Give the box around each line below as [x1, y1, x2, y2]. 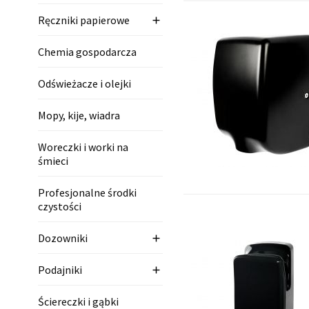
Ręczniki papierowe [38, 13, 130, 28]
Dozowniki [38, 231, 88, 246]
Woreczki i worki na [38, 140, 128, 154]
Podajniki [38, 263, 82, 277]
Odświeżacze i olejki [38, 77, 131, 91]
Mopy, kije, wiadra [38, 108, 120, 123]
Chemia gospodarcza [38, 45, 137, 59]
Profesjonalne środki [38, 186, 137, 200]
